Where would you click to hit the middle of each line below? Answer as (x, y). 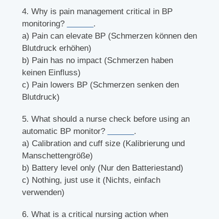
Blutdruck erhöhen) (56, 48)
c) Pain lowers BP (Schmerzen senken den (100, 85)
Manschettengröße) (57, 156)
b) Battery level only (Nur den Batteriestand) (102, 168)
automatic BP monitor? (65, 131)
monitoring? (44, 24)
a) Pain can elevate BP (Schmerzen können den (109, 36)
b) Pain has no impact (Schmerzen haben (97, 61)
